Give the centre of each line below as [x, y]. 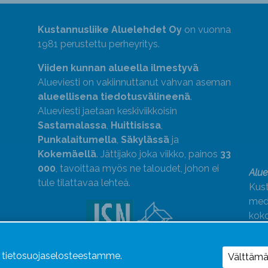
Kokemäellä [67, 154]
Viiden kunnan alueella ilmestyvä [118, 68]
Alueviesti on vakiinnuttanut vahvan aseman [134, 83]
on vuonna [206, 30]
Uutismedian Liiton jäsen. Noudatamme [124, 256]
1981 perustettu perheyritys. [98, 44]
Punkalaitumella [77, 140]
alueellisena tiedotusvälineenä [114, 97]
